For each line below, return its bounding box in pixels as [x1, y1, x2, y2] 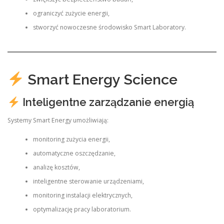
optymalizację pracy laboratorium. [32, 204, 131, 213]
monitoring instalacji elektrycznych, [32, 190, 132, 199]
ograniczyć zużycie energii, [32, 8, 109, 17]
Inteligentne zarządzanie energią [19, 95, 194, 109]
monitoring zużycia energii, [32, 134, 110, 143]
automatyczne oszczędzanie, [32, 148, 115, 157]
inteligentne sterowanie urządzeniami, [32, 176, 144, 185]
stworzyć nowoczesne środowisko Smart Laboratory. [32, 22, 186, 31]
